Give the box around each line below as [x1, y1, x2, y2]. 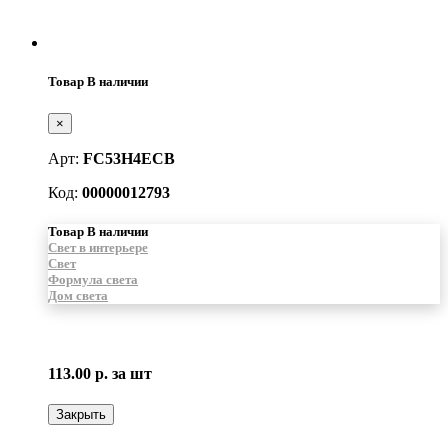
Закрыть [56, 407, 106, 423]
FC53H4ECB [83, 149, 175, 167]
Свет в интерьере [48, 239, 148, 255]
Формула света [48, 271, 138, 287]
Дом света [48, 287, 108, 303]
